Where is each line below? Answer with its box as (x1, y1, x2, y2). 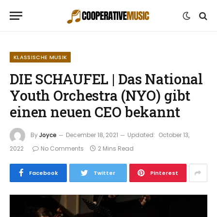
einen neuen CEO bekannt (10, 103, 180, 121)
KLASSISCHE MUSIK (14, 53, 67, 61)
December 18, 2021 (66, 131, 118, 139)
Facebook (29, 169, 58, 177)
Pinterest (150, 169, 178, 177)
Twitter (93, 169, 116, 177)
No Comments (41, 144, 84, 153)
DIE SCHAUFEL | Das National (10, 70, 203, 88)
